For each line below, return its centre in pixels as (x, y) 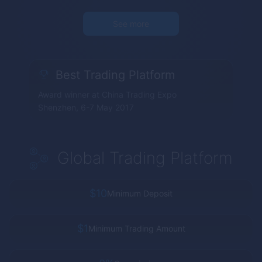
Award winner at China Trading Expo (107, 94)
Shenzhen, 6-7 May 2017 (86, 107)
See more (131, 23)
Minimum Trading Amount (137, 228)
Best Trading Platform (115, 75)
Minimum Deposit (140, 193)
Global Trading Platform (145, 158)
